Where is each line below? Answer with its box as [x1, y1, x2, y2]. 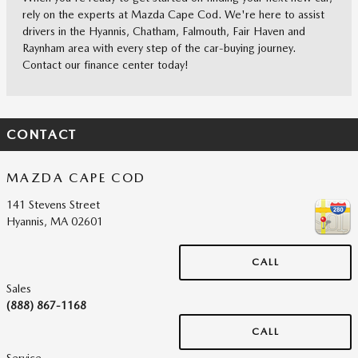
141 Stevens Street [6, 197, 100, 211]
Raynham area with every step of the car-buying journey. [22, 42, 296, 54]
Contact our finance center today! [22, 58, 189, 71]
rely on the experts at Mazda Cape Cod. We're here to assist [22, 8, 324, 21]
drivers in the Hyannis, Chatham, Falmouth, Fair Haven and [22, 25, 305, 38]
